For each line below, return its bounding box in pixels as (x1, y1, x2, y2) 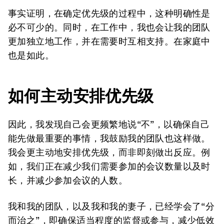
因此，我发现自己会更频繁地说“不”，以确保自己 (8, 119, 210, 129)
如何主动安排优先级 (8, 86, 154, 105)
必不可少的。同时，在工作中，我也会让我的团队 (8, 22, 210, 32)
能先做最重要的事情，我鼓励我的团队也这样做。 (8, 133, 210, 143)
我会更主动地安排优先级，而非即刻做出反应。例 (8, 147, 210, 157)
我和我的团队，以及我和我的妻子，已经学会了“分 (8, 201, 215, 211)
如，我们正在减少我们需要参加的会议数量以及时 (8, 161, 210, 171)
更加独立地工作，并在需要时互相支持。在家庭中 (8, 36, 210, 46)
